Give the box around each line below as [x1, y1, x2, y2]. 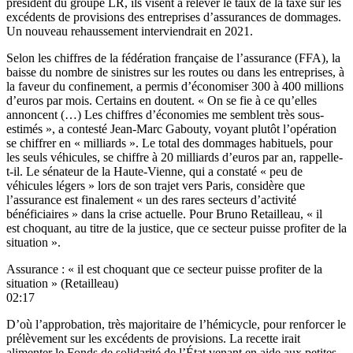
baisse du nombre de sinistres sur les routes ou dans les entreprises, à [6, 65, 344, 80]
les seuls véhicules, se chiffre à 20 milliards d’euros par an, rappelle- [6, 150, 343, 165]
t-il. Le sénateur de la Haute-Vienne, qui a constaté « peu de [6, 165, 303, 179]
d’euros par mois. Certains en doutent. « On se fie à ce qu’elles [6, 94, 317, 108]
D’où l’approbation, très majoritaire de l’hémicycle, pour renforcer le [6, 318, 346, 332]
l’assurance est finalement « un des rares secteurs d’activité [6, 193, 296, 207]
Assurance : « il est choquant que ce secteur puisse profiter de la [6, 262, 322, 277]
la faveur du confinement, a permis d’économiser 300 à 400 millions [6, 80, 344, 94]
